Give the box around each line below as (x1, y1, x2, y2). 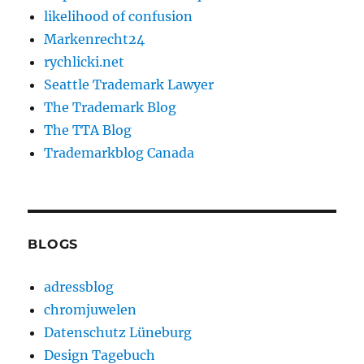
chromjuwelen (44, 301, 137, 318)
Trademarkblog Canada (44, 145, 195, 162)
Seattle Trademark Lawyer (44, 76, 214, 93)
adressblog (44, 279, 115, 296)
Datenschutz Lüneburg (44, 324, 193, 341)
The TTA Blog (44, 122, 132, 139)
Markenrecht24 (44, 31, 145, 48)
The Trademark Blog (44, 99, 177, 116)
